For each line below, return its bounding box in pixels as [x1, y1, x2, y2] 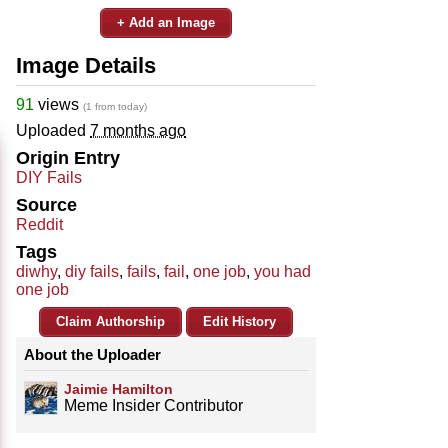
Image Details [16, 52, 156, 78]
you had [254, 262, 311, 280]
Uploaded [16, 121, 90, 139]
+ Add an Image [117, 14, 215, 30]
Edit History [203, 313, 276, 329]
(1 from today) [83, 100, 147, 112]
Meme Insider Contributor [64, 396, 243, 414]
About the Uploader [24, 345, 161, 363]
